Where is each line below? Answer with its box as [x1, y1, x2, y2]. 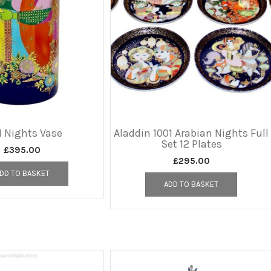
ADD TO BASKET [164, 179, 219, 189]
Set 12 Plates [160, 137, 222, 151]
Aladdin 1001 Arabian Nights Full [114, 126, 269, 140]
